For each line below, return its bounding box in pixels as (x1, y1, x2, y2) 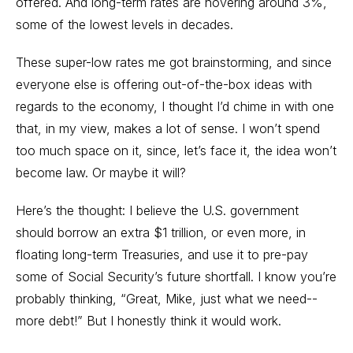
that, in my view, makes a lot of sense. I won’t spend (16, 121, 320, 136)
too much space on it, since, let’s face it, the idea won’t (16, 143, 336, 158)
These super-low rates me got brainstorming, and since (16, 54, 332, 70)
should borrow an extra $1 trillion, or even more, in (16, 225, 306, 240)
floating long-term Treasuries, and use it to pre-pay (16, 247, 308, 262)
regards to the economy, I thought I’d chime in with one (16, 98, 334, 114)
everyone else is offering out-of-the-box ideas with (16, 76, 312, 92)
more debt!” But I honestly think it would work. (16, 313, 281, 329)
